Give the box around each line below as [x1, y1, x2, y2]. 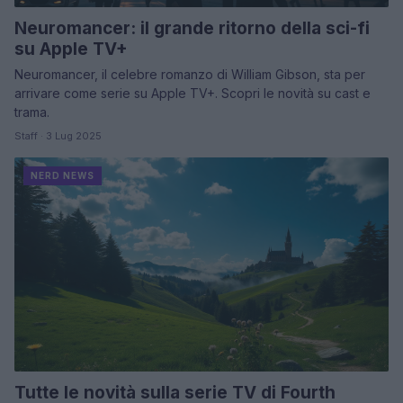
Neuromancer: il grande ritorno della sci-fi [14, 18, 370, 40]
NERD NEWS [31, 170, 94, 182]
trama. [14, 104, 49, 121]
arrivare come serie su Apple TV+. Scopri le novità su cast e [14, 85, 371, 102]
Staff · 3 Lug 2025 [14, 130, 102, 143]
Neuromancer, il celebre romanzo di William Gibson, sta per [14, 67, 365, 83]
